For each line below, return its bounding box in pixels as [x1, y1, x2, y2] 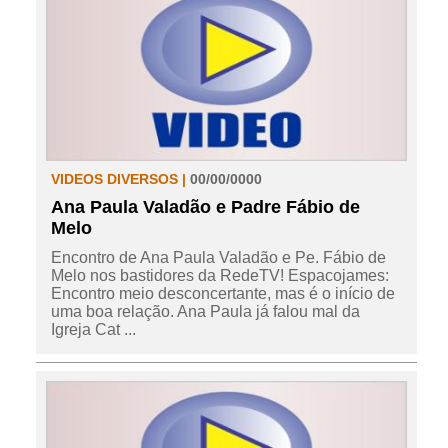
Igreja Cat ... [50, 321, 136, 339]
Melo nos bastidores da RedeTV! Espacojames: [50, 267, 389, 285]
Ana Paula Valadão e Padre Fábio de [50, 197, 360, 218]
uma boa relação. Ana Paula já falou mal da [50, 303, 360, 321]
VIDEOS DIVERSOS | [50, 171, 190, 188]
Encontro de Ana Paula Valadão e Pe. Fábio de [50, 249, 386, 267]
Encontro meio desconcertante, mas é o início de [50, 285, 395, 303]
